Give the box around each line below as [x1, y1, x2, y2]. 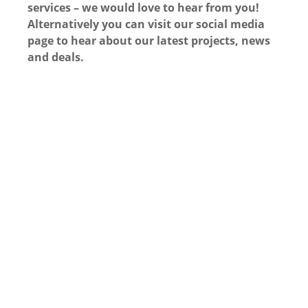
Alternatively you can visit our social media [27, 16, 265, 32]
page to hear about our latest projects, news [27, 33, 270, 49]
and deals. [27, 49, 84, 65]
